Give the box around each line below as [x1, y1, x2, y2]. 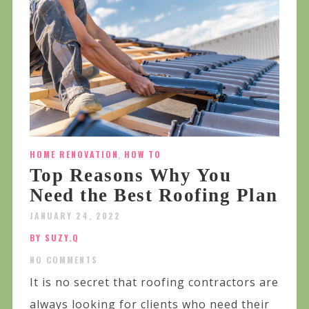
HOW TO [123, 148, 161, 161]
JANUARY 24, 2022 [29, 210, 121, 222]
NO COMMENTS [29, 254, 98, 266]
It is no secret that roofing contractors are [29, 275, 279, 290]
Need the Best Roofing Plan [29, 185, 278, 206]
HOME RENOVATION [29, 148, 119, 161]
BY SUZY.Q [29, 232, 79, 244]
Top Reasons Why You [29, 165, 232, 186]
